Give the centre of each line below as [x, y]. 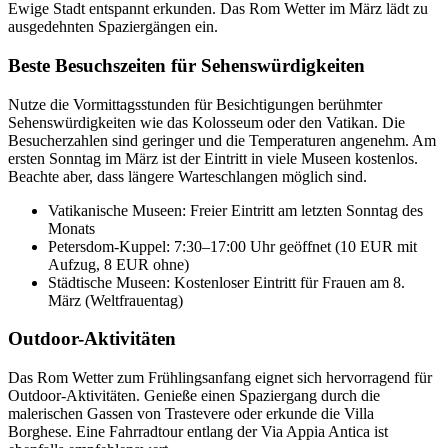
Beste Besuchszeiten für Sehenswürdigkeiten [186, 65]
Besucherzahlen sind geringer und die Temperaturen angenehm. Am [222, 140]
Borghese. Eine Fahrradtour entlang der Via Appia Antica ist [198, 431]
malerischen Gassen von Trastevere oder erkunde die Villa [191, 413]
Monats [71, 228]
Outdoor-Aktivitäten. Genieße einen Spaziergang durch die [194, 395]
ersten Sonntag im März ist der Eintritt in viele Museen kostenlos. [213, 158]
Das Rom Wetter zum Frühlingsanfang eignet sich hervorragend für [220, 377]
